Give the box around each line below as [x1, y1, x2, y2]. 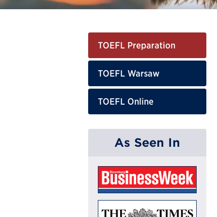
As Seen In [114, 135, 180, 149]
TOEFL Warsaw [98, 68, 159, 78]
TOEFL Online [98, 96, 154, 107]
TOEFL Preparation [98, 40, 175, 50]
